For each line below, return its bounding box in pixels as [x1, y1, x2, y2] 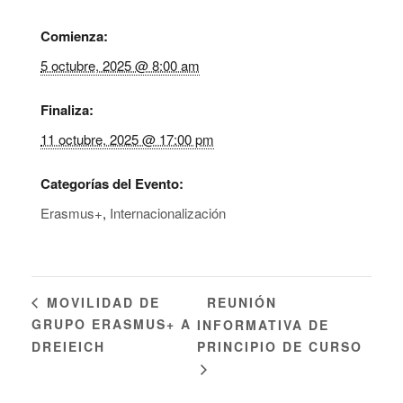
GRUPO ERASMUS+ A [31, 315, 192, 334]
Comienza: [40, 26, 108, 46]
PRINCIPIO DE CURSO [197, 337, 363, 356]
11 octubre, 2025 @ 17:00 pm [40, 130, 214, 148]
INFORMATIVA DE [197, 315, 330, 334]
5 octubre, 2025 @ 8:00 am [40, 56, 200, 75]
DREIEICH [31, 337, 105, 356]
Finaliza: [40, 100, 94, 120]
